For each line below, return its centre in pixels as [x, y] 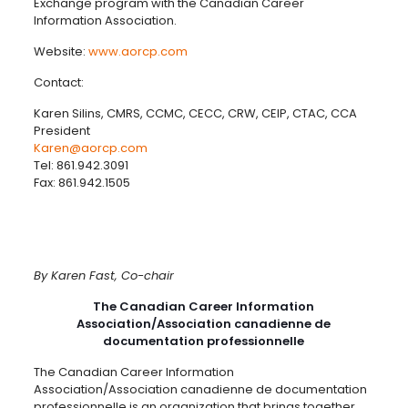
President [61, 131]
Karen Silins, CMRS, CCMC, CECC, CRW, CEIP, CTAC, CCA [195, 113]
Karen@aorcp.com [90, 148]
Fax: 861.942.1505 [82, 183]
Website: [61, 51]
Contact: [58, 82]
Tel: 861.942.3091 [81, 165]
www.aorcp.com [138, 51]
